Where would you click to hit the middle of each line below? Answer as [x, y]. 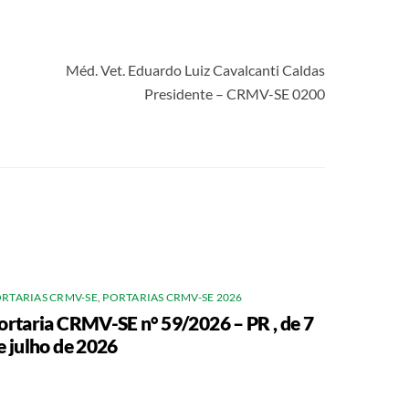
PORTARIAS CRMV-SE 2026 [173, 298]
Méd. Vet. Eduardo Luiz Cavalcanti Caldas [195, 69]
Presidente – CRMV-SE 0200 [235, 93]
